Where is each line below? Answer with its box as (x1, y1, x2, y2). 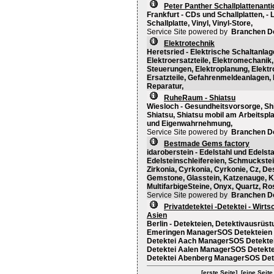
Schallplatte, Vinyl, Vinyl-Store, (147, 19, 253, 28)
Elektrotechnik (164, 39, 215, 48)
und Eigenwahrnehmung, (147, 119, 232, 128)
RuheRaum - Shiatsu (164, 94, 235, 103)
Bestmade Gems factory (164, 139, 250, 149)
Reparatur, (147, 82, 183, 91)
